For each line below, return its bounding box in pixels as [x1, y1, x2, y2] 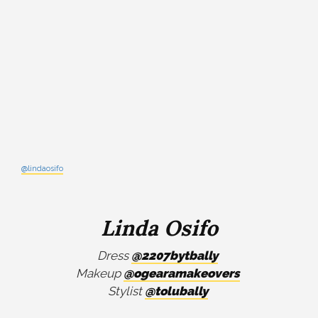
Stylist [107, 284, 145, 298]
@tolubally [144, 284, 208, 298]
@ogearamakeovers [123, 266, 240, 280]
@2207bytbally [131, 248, 218, 263]
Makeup [75, 266, 124, 280]
